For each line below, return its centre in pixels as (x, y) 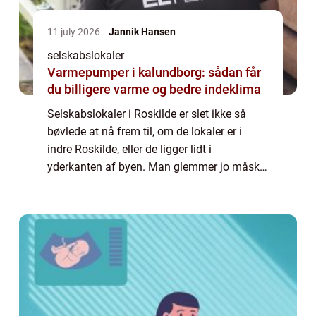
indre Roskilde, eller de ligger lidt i (129, 150)
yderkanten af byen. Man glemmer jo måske (156, 167)
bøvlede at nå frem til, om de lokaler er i (145, 132)
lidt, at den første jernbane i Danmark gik (148, 185)
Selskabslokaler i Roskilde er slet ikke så (147, 114)
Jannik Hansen (142, 32)
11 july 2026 (75, 32)
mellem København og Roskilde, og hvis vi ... (157, 202)
